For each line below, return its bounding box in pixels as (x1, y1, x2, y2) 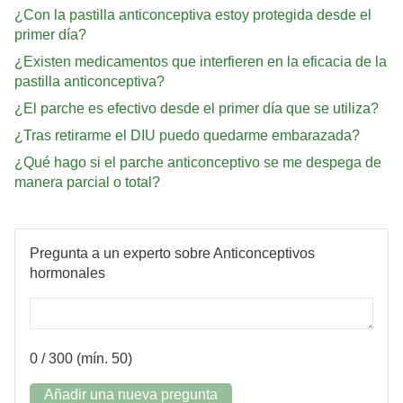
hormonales (30, 264, 105, 281)
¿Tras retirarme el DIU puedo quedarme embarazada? (14, 127, 360, 143)
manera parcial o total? (14, 174, 160, 190)
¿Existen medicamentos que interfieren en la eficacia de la (14, 53, 387, 69)
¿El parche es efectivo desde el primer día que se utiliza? (14, 100, 379, 116)
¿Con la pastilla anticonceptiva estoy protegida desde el (14, 6, 372, 22)
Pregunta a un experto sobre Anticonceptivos (30, 245, 315, 261)
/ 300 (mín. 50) (38, 350, 132, 366)
